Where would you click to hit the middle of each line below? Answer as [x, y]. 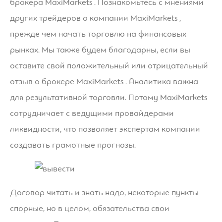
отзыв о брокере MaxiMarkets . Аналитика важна [104, 81]
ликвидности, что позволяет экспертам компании [105, 129]
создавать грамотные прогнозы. [73, 145]
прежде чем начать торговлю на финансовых [98, 34]
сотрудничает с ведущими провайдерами [92, 113]
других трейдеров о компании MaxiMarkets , [95, 18]
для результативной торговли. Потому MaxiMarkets [109, 97]
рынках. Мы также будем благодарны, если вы [100, 50]
